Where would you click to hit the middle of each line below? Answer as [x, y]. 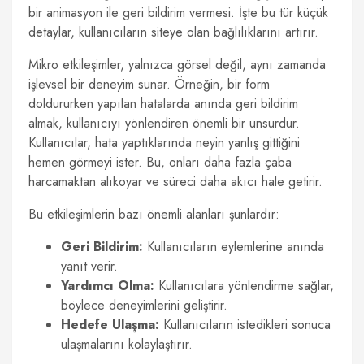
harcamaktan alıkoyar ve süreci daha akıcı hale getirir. [175, 182]
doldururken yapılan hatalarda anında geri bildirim [163, 104]
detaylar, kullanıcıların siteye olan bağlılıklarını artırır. [173, 32]
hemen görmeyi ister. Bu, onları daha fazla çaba [160, 162]
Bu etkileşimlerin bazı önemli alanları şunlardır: [154, 214]
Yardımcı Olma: [108, 286]
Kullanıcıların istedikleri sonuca [245, 325]
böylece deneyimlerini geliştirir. [144, 305]
